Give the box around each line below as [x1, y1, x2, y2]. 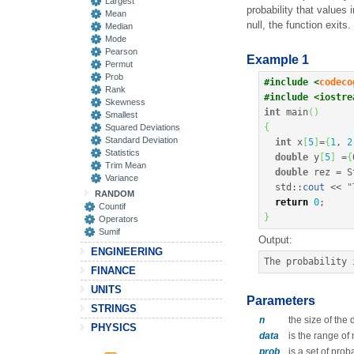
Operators [99, 214, 138, 224]
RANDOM [95, 189, 134, 198]
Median [105, 21, 133, 31]
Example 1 [247, 53, 309, 66]
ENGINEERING [91, 246, 163, 258]
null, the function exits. [247, 19, 351, 31]
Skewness [105, 97, 145, 107]
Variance [105, 173, 138, 183]
